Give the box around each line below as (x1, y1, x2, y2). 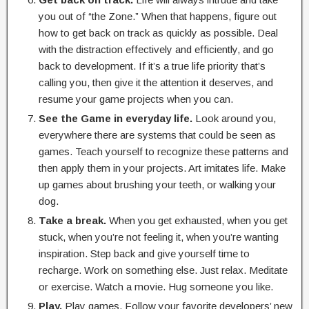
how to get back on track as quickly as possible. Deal (39, 27, 278, 39)
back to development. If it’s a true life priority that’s (39, 60, 266, 72)
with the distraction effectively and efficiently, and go (39, 43, 274, 55)
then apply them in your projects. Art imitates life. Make (39, 162, 286, 174)
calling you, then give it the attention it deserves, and (39, 77, 273, 88)
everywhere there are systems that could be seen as (39, 129, 276, 141)
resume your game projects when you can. (39, 93, 233, 105)
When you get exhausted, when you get (106, 215, 288, 226)
